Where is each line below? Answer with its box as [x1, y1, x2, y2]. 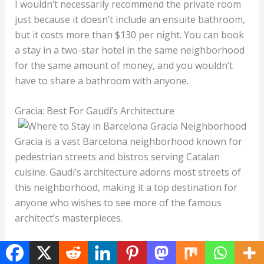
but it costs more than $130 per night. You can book [14, 28, 244, 41]
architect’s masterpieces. [14, 212, 125, 225]
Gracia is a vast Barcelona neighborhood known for [14, 135, 242, 148]
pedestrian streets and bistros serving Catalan [14, 150, 220, 164]
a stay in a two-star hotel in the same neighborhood [14, 43, 245, 57]
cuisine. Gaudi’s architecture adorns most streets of [14, 166, 241, 179]
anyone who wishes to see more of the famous [14, 196, 222, 210]
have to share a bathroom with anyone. [14, 74, 191, 87]
